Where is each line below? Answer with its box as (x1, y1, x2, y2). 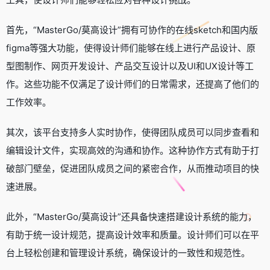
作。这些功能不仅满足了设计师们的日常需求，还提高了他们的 (6, 78, 259, 90)
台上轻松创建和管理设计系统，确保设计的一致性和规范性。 (6, 246, 250, 259)
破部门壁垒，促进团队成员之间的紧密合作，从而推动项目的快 (6, 162, 259, 174)
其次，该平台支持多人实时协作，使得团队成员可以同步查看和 (6, 126, 259, 138)
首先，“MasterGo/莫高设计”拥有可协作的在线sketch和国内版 (6, 24, 258, 36)
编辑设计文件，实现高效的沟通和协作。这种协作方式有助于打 (6, 144, 259, 156)
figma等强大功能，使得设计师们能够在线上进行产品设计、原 (6, 42, 256, 54)
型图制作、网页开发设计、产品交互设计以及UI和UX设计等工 (6, 60, 254, 72)
